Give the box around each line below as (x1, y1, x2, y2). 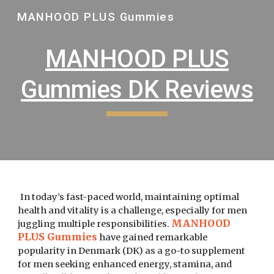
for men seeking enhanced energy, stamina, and (18, 259, 232, 270)
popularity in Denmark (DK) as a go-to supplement (18, 245, 246, 256)
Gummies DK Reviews (21, 75, 253, 104)
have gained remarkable (97, 232, 208, 243)
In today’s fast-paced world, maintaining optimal (20, 191, 240, 202)
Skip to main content (10, 17, 97, 28)
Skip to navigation (188, 17, 264, 28)
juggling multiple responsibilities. (18, 218, 170, 229)
